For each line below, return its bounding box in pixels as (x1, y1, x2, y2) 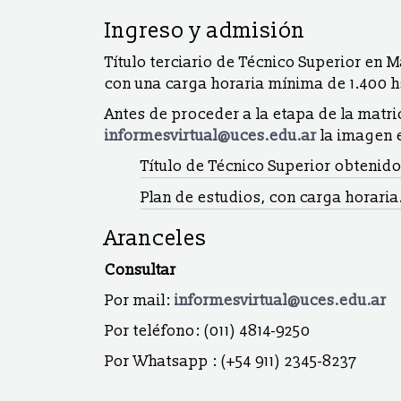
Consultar (105, 260, 176, 279)
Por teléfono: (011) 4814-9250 (105, 321, 311, 340)
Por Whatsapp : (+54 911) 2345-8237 (105, 352, 357, 371)
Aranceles (105, 226, 207, 252)
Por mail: (105, 291, 175, 310)
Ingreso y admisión (105, 18, 305, 44)
